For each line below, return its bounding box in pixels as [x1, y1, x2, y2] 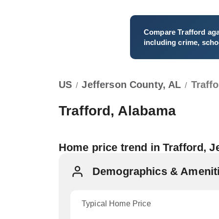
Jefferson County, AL [82, 79, 181, 90]
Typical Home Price [82, 199, 151, 208]
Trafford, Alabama [59, 103, 176, 118]
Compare [144, 28, 178, 36]
